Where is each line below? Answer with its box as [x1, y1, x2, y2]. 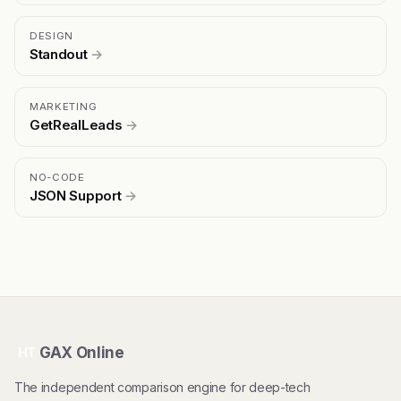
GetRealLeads [30, 115, 125, 133]
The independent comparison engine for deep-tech [14, 379, 311, 395]
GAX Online [39, 343, 124, 362]
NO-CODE [30, 170, 85, 183]
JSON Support [30, 186, 124, 204]
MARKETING [30, 99, 98, 113]
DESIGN [30, 29, 74, 42]
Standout [30, 45, 91, 63]
